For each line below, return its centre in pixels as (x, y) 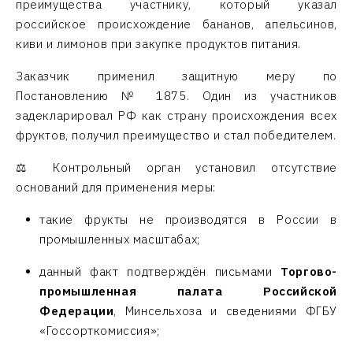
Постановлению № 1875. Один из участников (176, 96)
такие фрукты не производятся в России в (188, 219)
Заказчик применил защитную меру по (176, 76)
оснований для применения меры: (116, 187)
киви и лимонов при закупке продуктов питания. (159, 44)
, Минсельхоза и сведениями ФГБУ (225, 311)
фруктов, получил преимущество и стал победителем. (176, 135)
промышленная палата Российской (188, 291)
